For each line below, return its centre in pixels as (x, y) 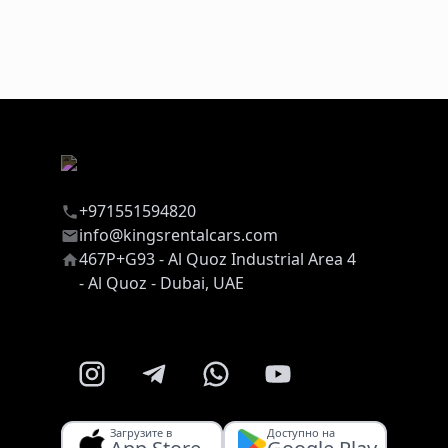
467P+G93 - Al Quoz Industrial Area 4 (217, 259)
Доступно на (301, 433)
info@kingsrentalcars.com (178, 235)
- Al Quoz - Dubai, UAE (161, 283)
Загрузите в (141, 433)
